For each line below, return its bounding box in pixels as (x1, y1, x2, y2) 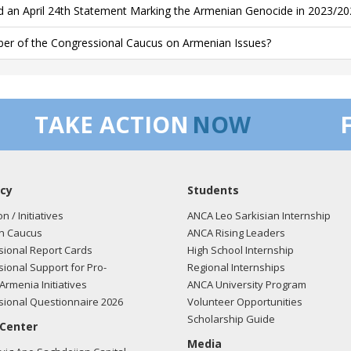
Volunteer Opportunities (187, 295, 302, 309)
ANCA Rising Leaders (187, 226, 285, 240)
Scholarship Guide (187, 312, 275, 326)
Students (187, 183, 239, 197)
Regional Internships (187, 260, 285, 274)
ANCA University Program (187, 277, 306, 291)
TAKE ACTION (34, 109, 189, 139)
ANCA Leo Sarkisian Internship (187, 208, 331, 223)
